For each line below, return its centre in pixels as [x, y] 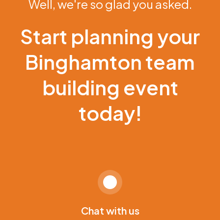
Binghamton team [110, 62]
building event [110, 87]
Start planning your [110, 36]
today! [110, 113]
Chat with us [110, 210]
